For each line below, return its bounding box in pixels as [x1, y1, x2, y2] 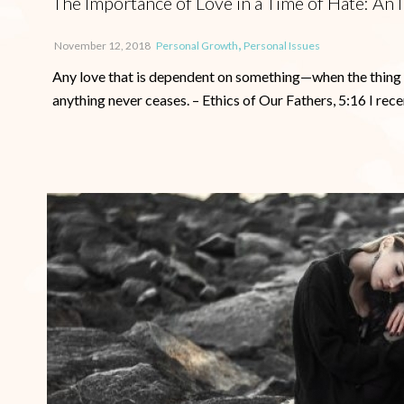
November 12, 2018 [54, 39, 151, 52]
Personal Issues [243, 39, 320, 52]
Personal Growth [156, 39, 238, 52]
